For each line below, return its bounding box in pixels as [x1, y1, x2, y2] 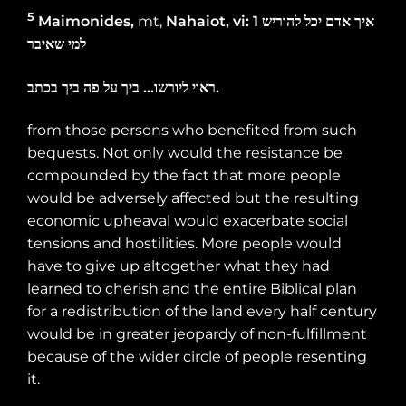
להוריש [262, 13, 301, 31]
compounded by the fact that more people [27, 166, 341, 184]
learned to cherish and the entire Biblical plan [27, 279, 357, 297]
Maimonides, [34, 13, 138, 31]
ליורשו [154, 78, 188, 96]
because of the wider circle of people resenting [27, 347, 367, 365]
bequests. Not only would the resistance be [27, 143, 343, 161]
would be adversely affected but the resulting [27, 188, 359, 207]
